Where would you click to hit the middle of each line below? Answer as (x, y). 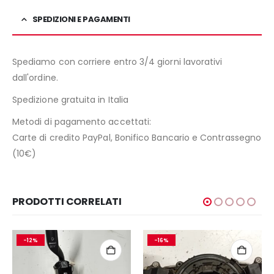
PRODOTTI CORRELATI (67, 201)
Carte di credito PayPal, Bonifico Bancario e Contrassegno (137, 137)
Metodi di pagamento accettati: (82, 121)
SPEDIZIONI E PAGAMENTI (81, 19)
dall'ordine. (35, 77)
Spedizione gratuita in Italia (71, 99)
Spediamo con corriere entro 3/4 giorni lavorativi (117, 61)
